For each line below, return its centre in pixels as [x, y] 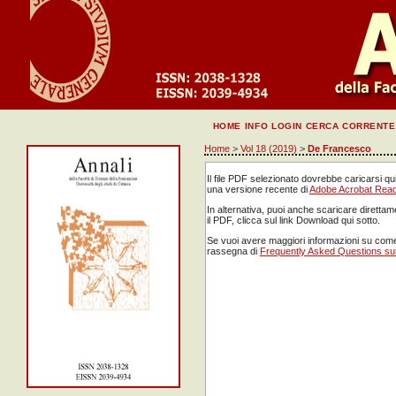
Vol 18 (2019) [268, 149]
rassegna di [233, 251]
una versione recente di [258, 189]
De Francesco [339, 149]
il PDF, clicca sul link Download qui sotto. [293, 221]
